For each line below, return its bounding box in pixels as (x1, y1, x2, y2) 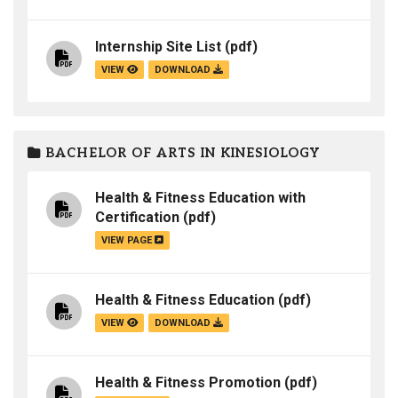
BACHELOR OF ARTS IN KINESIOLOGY (41, 146, 320, 161)
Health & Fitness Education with (95, 189, 306, 207)
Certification (95, 209, 179, 227)
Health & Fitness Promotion (95, 374, 281, 392)
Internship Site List (95, 38, 221, 56)
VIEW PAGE (101, 235, 155, 247)
